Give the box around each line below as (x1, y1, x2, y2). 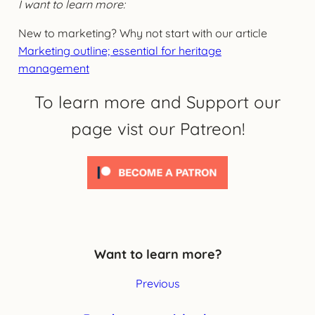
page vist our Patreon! (70, 117, 245, 139)
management (18, 60, 89, 75)
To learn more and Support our (34, 91, 281, 112)
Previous (135, 276, 180, 290)
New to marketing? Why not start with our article (18, 25, 267, 40)
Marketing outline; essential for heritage (18, 43, 221, 58)
